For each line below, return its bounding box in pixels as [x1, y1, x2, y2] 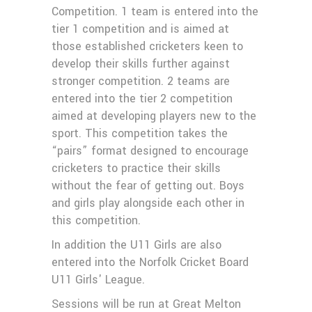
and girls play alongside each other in [52, 195, 244, 211]
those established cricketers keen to [52, 38, 243, 54]
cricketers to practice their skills [52, 160, 221, 176]
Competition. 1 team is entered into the [52, 3, 258, 19]
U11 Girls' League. [52, 272, 145, 288]
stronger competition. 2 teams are [52, 73, 230, 89]
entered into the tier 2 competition [52, 91, 233, 107]
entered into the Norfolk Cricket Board [52, 254, 249, 270]
